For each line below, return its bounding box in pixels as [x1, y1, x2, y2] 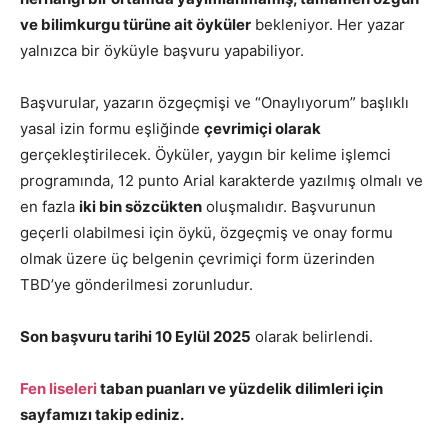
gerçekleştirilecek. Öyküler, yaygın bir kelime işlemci [20, 144, 391, 164]
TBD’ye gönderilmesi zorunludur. [20, 274, 253, 294]
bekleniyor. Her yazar [251, 14, 405, 34]
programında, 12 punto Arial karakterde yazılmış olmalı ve [20, 170, 423, 190]
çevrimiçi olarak [204, 118, 321, 138]
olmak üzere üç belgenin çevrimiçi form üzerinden [20, 248, 375, 268]
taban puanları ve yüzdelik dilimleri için [97, 378, 383, 398]
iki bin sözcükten [79, 196, 202, 216]
